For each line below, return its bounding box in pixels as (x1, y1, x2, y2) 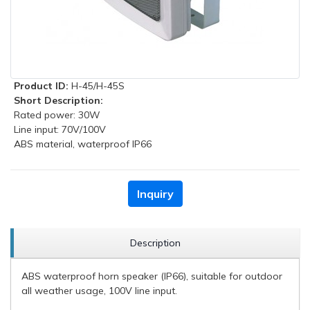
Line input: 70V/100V (14, 123, 106, 136)
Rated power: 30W (14, 109, 100, 121)
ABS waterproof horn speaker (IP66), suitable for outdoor (21, 270, 282, 282)
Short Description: (14, 94, 103, 107)
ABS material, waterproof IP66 (14, 138, 152, 150)
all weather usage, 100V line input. (21, 284, 180, 297)
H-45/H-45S (71, 80, 125, 92)
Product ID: (14, 80, 69, 92)
